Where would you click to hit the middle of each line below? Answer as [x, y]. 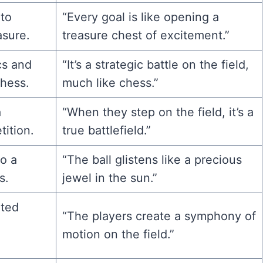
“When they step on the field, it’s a [158, 112]
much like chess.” [110, 82]
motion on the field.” [118, 234]
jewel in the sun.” [109, 178]
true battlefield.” [106, 130]
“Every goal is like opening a [140, 17]
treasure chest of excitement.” [146, 35]
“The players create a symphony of [159, 216]
